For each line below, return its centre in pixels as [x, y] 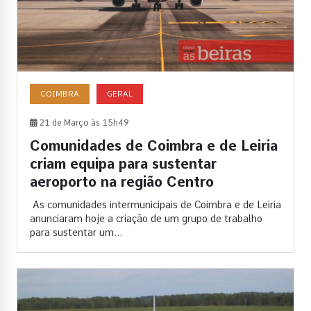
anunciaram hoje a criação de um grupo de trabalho [146, 218]
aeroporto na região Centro [122, 182]
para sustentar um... [76, 232]
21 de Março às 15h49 [83, 123]
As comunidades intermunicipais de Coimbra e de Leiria [155, 204]
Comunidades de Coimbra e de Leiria [154, 145]
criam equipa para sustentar [123, 163]
